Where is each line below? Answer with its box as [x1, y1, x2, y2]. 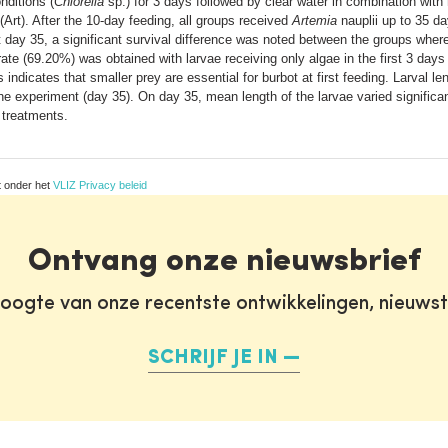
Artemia [292, 12, 337, 28]
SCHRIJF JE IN [148, 347, 278, 368]
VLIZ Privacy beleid [53, 178, 147, 191]
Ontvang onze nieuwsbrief [27, 245, 421, 278]
